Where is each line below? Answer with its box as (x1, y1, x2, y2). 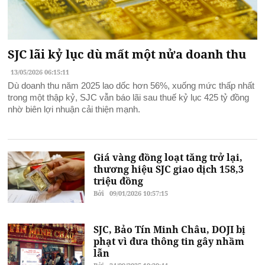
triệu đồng (93, 174, 144, 188)
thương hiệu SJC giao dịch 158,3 (93, 163, 244, 176)
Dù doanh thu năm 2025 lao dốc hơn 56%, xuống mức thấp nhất (8, 80, 255, 91)
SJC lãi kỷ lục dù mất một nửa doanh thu (8, 46, 247, 63)
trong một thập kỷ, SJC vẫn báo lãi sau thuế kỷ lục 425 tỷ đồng (8, 92, 250, 103)
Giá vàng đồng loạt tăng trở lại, (93, 151, 243, 164)
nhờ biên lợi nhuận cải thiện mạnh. (8, 104, 141, 115)
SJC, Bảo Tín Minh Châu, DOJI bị (93, 222, 246, 236)
